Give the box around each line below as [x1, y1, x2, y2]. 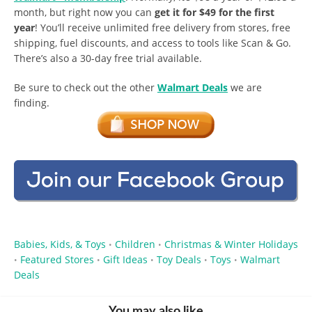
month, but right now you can [14, 6, 155, 19]
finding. [14, 96, 49, 110]
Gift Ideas [103, 252, 148, 266]
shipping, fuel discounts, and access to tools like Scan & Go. [14, 36, 291, 50]
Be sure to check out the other [14, 81, 157, 95]
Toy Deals [157, 252, 201, 266]
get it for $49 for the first [155, 6, 274, 19]
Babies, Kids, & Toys [14, 237, 106, 251]
